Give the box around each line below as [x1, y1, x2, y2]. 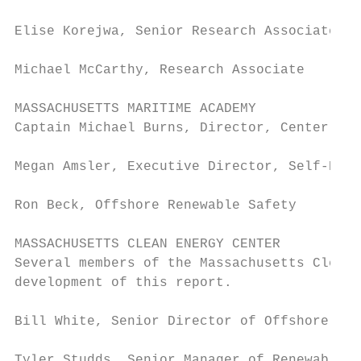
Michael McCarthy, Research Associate [15, 63, 305, 77]
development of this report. [15, 276, 232, 290]
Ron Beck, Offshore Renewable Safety [15, 198, 297, 213]
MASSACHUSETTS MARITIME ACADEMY [15, 102, 256, 116]
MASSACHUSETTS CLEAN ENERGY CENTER [15, 237, 280, 251]
